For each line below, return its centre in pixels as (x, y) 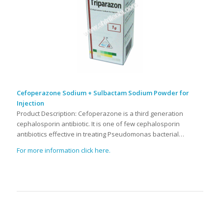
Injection (30, 103)
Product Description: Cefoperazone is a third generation (100, 114)
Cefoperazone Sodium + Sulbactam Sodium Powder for (103, 93)
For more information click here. (63, 150)
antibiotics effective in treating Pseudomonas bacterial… (100, 134)
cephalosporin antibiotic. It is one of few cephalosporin (98, 124)
